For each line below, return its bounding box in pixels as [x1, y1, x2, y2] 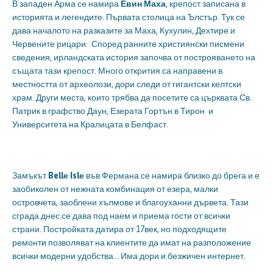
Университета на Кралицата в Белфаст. [12, 119, 168, 130]
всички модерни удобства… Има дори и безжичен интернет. [12, 251, 246, 261]
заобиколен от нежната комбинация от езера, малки [12, 184, 218, 194]
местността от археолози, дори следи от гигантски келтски [12, 79, 241, 90]
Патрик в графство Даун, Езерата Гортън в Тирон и [12, 106, 213, 116]
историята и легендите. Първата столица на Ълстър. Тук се [12, 12, 245, 23]
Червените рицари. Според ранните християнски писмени [12, 39, 244, 49]
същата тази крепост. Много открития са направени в [12, 66, 222, 76]
